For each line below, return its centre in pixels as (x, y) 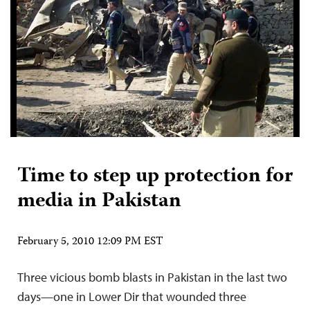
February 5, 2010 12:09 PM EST (90, 243)
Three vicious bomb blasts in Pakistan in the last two (152, 277)
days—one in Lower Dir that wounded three (132, 297)
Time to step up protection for (155, 177)
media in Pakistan (99, 202)
